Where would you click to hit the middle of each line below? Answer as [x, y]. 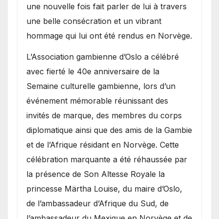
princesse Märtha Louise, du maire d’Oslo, [104, 188]
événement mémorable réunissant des [97, 100]
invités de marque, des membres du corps [104, 115]
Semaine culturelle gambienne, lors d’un [101, 86]
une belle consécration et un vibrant [94, 21]
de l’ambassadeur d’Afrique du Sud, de [98, 203]
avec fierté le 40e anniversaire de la [93, 71]
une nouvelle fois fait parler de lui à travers [107, 6]
